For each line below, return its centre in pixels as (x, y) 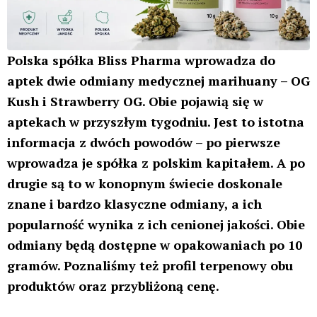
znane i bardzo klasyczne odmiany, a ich (134, 204)
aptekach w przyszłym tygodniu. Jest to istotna (156, 122)
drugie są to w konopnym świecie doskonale (145, 184)
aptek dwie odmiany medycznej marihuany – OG (158, 81)
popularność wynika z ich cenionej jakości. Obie (156, 225)
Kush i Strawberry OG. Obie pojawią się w (135, 102)
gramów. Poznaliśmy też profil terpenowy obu (150, 266)
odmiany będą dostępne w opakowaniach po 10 (155, 245)
